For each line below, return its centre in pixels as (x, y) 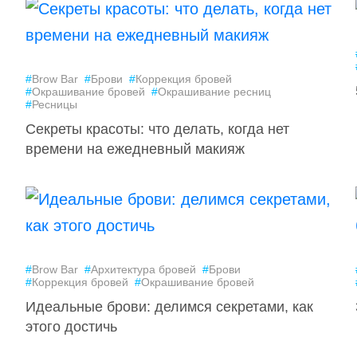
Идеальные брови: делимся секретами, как (169, 307)
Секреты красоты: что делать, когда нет (157, 129)
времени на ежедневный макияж (135, 149)
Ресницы (54, 104)
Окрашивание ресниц (214, 92)
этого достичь (71, 327)
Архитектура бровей (143, 269)
